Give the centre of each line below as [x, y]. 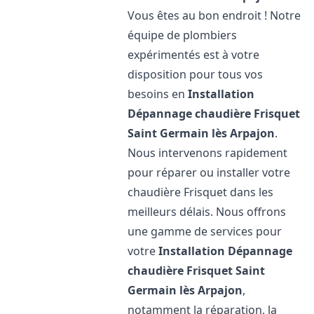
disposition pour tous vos [196, 74]
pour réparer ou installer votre [209, 172]
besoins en [158, 94]
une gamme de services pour [205, 231]
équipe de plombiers [183, 35]
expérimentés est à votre [194, 55]
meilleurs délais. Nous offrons [207, 212]
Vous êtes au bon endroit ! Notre [214, 15]
